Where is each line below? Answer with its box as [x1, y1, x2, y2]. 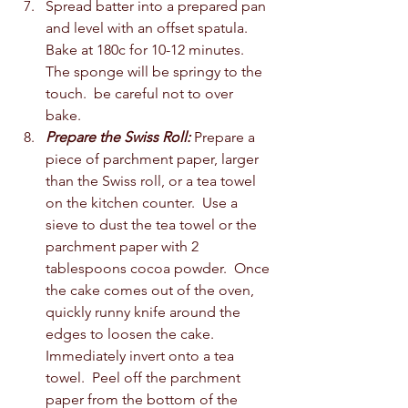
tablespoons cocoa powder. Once [46, 259, 273, 277]
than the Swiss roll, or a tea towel [46, 171, 260, 189]
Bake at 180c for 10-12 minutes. [46, 40, 251, 58]
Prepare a [190, 127, 259, 146]
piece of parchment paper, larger [46, 149, 262, 168]
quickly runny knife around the [46, 302, 244, 321]
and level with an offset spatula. [46, 18, 251, 36]
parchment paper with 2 [46, 237, 202, 255]
